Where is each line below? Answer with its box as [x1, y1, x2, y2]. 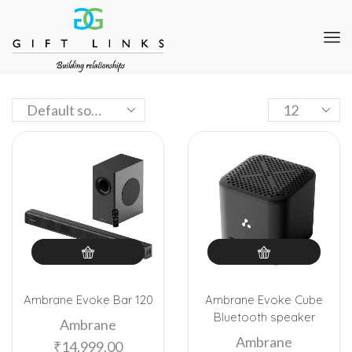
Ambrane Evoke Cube [205, 292, 323, 308]
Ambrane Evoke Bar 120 [23, 292, 153, 308]
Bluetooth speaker [213, 310, 315, 325]
